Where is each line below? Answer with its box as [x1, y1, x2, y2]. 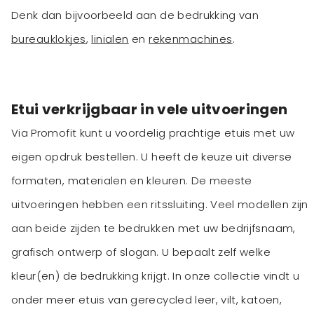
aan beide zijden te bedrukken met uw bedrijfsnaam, [11, 221, 296, 236]
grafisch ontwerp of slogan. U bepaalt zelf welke [11, 245, 271, 260]
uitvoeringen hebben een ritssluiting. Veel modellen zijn [11, 197, 308, 212]
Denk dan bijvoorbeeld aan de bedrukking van [11, 8, 259, 23]
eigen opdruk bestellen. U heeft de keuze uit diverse [11, 149, 292, 165]
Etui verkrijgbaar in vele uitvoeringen [11, 100, 288, 120]
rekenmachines [149, 32, 233, 47]
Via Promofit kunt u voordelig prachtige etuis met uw [11, 125, 295, 141]
